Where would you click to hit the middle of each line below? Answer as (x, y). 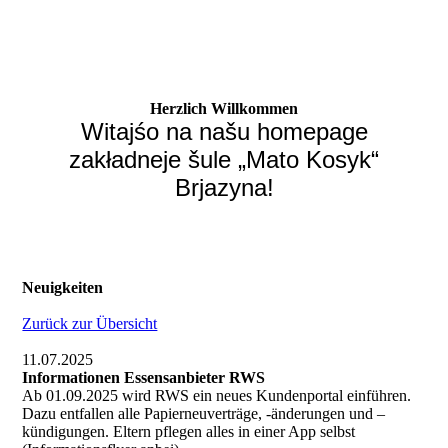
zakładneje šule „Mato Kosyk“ (224, 159)
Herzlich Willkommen (224, 108)
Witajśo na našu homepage (224, 131)
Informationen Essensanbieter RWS (144, 377)
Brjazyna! (224, 187)
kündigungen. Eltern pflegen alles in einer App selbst (189, 431)
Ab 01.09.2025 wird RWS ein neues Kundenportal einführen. (217, 395)
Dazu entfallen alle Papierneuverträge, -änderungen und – (204, 413)
